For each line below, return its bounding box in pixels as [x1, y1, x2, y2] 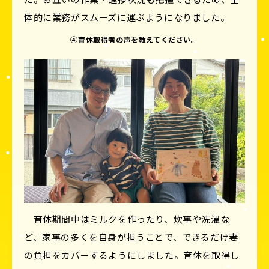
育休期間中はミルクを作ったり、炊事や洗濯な [24, 213, 230, 226]
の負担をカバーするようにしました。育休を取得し [24, 249, 240, 262]
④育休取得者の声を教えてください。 [70, 34, 199, 44]
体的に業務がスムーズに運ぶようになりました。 [24, 10, 230, 23]
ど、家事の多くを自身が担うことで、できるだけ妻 [24, 231, 238, 244]
